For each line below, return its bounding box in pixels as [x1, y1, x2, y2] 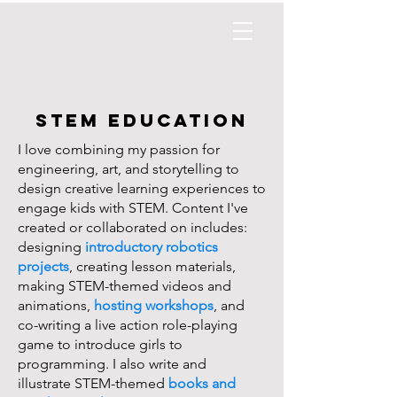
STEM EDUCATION [35, 109, 248, 131]
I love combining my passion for [18, 141, 220, 158]
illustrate [18, 375, 74, 392]
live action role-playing [95, 316, 237, 333]
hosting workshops [94, 297, 214, 314]
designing [18, 238, 85, 255]
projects [18, 258, 69, 275]
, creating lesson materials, [69, 258, 236, 275]
